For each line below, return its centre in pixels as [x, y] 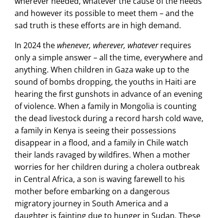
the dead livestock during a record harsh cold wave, [109, 118]
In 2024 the [36, 45]
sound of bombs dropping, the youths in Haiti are [105, 82]
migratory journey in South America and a [91, 203]
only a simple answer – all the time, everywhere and [109, 57]
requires [175, 45]
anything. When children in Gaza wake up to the [102, 70]
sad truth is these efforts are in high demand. [102, 25]
